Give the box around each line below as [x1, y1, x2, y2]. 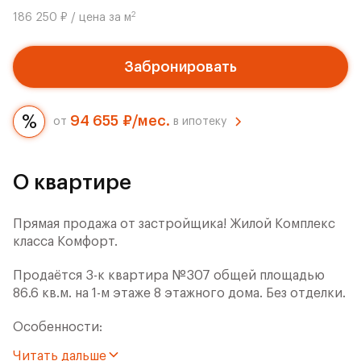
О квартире [13, 172, 131, 193]
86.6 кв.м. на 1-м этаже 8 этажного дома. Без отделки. [13, 287, 346, 300]
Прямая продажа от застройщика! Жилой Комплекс [13, 218, 335, 230]
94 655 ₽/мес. [70, 114, 170, 128]
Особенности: [13, 321, 102, 334]
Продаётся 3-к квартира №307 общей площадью [13, 269, 325, 282]
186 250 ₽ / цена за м [13, 12, 131, 23]
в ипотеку [170, 115, 226, 127]
